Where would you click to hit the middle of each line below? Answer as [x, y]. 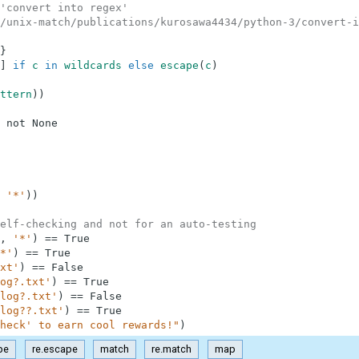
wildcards [93, 66]
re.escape [54, 349]
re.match [172, 349]
